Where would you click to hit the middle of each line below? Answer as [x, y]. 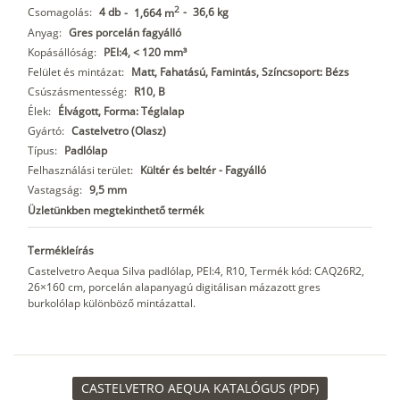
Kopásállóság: [62, 52]
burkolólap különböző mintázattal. [112, 303]
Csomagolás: [60, 12]
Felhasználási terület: [80, 170]
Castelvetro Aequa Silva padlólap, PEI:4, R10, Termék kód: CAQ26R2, [196, 271]
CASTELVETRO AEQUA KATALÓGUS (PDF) [200, 387]
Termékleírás [61, 250]
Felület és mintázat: [76, 71]
